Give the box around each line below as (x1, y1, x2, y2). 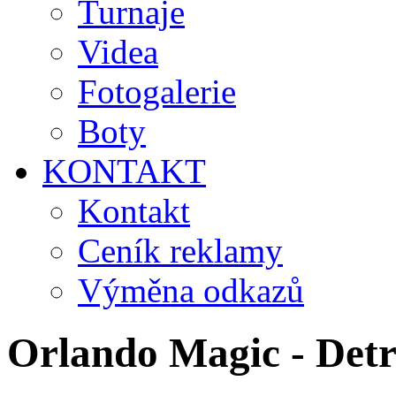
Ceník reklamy (78, 232, 283, 270)
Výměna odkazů (78, 271, 304, 309)
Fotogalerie (78, 72, 236, 110)
